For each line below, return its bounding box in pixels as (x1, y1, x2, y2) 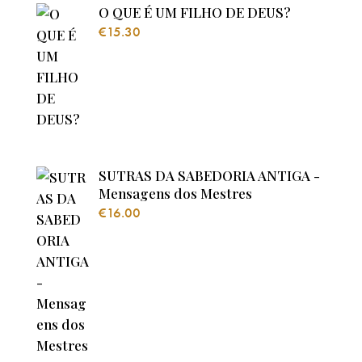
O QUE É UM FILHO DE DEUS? (99, 2, 291, 21)
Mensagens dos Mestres (99, 183, 252, 202)
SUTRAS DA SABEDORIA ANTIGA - (99, 166, 320, 184)
